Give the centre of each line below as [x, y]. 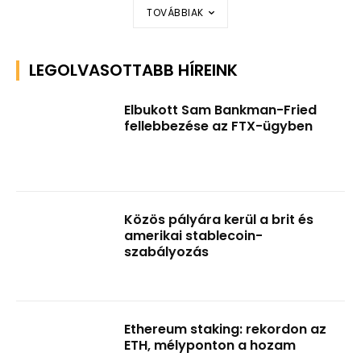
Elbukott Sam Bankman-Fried [221, 110]
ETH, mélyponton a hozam [210, 345]
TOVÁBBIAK [175, 13]
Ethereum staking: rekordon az [226, 329]
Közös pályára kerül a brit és [219, 220]
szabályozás [167, 252]
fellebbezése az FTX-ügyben [219, 127]
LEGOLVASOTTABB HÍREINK [133, 71]
